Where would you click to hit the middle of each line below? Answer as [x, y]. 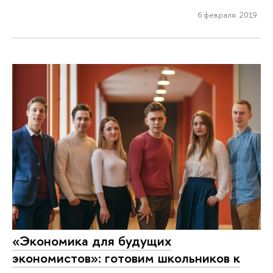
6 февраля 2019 [227, 14]
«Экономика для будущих [92, 241]
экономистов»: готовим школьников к [126, 258]
